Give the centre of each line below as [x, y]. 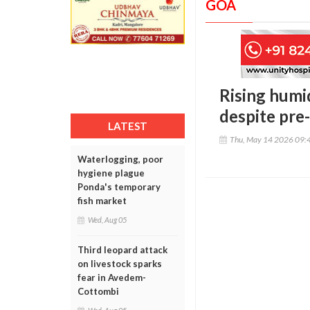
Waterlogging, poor [120, 159]
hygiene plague [111, 173]
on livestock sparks [120, 264]
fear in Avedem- [112, 277]
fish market [102, 201]
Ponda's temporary [119, 187]
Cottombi [98, 291]
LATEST [128, 126]
